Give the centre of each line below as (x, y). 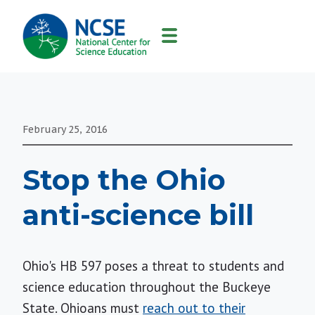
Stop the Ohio (124, 180)
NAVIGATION (55, 51)
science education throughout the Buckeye (147, 287)
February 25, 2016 (65, 129)
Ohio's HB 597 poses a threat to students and (153, 266)
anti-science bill (138, 215)
